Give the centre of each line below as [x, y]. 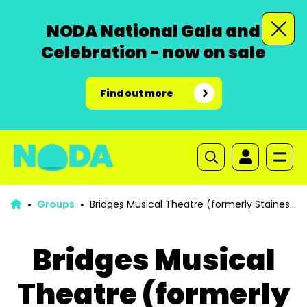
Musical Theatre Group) [67, 214]
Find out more [136, 93]
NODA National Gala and [153, 31]
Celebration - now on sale [153, 52]
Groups [56, 204]
